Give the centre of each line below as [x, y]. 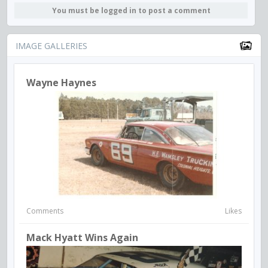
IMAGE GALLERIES [51, 46]
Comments [45, 211]
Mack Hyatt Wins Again [82, 237]
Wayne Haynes [61, 83]
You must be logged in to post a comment [131, 10]
